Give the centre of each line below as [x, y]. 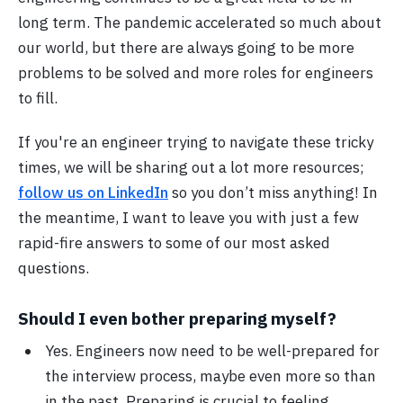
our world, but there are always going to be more [186, 47]
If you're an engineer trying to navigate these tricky [196, 142]
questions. [54, 268]
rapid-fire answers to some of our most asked [174, 242]
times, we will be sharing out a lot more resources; [191, 167]
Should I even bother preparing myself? [177, 319]
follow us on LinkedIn [93, 192]
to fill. [38, 98]
